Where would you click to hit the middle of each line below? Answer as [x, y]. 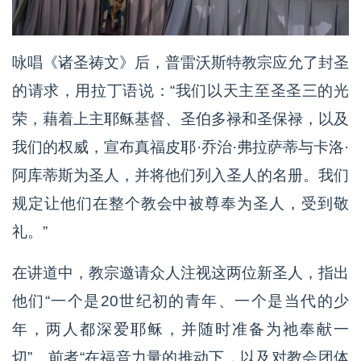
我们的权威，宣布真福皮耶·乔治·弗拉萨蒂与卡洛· [180, 147]
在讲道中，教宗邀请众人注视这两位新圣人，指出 [180, 272]
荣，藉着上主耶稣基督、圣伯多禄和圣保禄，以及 [180, 118]
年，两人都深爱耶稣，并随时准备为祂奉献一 [180, 329]
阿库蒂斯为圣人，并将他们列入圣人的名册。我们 [180, 175]
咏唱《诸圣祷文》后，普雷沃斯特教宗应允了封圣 [180, 62]
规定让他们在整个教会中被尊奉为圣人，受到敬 [180, 203]
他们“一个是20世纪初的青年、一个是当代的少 [180, 301]
